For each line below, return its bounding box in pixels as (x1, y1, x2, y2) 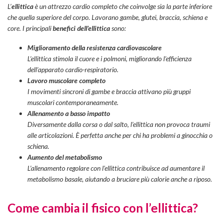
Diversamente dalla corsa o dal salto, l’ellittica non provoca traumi (27, 119, 210, 128)
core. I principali (7, 24, 53, 33)
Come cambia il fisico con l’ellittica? (7, 201, 198, 216)
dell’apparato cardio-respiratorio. (27, 65, 118, 74)
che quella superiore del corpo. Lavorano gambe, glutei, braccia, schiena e (7, 13, 208, 22)
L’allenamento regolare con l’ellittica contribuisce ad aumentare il (27, 163, 205, 172)
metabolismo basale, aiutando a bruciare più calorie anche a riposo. (27, 174, 212, 183)
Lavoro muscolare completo (27, 76, 106, 85)
